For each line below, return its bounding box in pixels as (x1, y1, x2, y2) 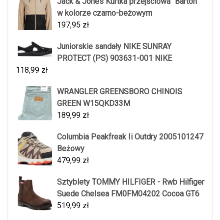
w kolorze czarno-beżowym (57, 8, 152, 18)
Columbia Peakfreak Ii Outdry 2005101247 (57, 132, 203, 141)
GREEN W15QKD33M (57, 98, 130, 108)
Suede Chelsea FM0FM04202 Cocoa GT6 (57, 189, 199, 198)
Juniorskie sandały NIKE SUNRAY (57, 41, 171, 51)
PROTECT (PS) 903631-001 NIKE (57, 53, 172, 63)
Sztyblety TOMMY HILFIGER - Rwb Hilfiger (57, 177, 204, 187)
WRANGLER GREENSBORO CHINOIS (57, 86, 182, 96)
